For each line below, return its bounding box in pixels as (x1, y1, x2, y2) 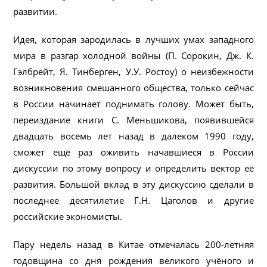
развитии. (13, 5, 58, 17)
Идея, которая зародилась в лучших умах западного (13, 33, 254, 45)
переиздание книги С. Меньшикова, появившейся (13, 113, 254, 126)
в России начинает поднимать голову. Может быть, (13, 97, 254, 110)
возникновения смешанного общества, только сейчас (13, 81, 254, 94)
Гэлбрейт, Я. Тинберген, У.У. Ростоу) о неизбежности (13, 65, 254, 77)
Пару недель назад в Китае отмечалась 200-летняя (13, 238, 254, 250)
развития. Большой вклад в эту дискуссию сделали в (13, 178, 254, 190)
